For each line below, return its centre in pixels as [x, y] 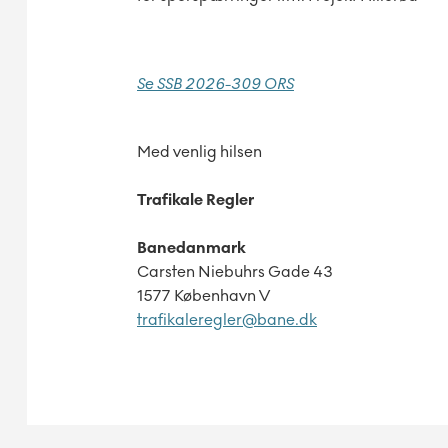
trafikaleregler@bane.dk [227, 320]
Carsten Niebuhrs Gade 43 [235, 272]
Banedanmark [191, 248]
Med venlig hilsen [199, 152]
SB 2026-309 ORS [229, 84]
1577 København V [203, 296]
